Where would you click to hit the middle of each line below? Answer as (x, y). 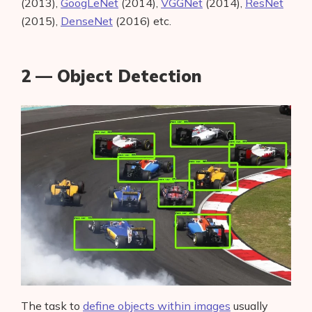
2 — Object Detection (111, 76)
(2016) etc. (142, 21)
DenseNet (87, 21)
